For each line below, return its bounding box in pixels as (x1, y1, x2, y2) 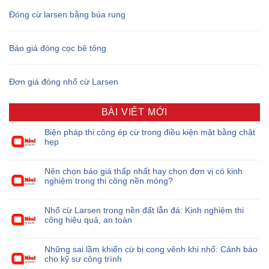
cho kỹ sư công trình (44, 253, 122, 264)
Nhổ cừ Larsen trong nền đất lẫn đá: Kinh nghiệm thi (44, 205, 244, 215)
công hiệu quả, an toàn (44, 214, 132, 225)
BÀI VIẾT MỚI (101, 106, 168, 117)
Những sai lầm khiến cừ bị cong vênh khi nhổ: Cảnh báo (44, 244, 258, 254)
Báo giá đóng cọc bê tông (9, 43, 106, 53)
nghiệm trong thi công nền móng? (44, 175, 173, 186)
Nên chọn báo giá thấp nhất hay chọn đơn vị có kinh (44, 166, 243, 176)
